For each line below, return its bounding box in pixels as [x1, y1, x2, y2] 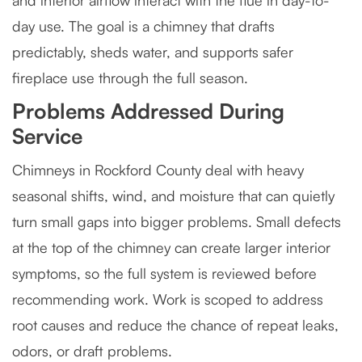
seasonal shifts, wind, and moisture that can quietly [12, 187, 335, 204]
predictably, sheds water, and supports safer [12, 43, 293, 61]
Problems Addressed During [12, 98, 284, 124]
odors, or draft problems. [12, 342, 172, 360]
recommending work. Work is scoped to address [12, 290, 323, 308]
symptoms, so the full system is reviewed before [12, 264, 317, 282]
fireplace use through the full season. [12, 69, 248, 86]
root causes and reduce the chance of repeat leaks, [12, 316, 339, 334]
